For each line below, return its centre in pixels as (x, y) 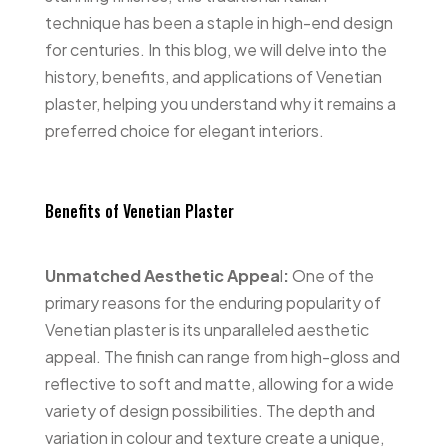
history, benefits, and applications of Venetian (213, 76)
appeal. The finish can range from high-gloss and (222, 356)
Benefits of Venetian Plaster (139, 210)
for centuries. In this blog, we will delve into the (215, 49)
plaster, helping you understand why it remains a (220, 103)
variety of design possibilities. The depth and (209, 410)
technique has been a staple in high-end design (218, 22)
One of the (332, 275)
